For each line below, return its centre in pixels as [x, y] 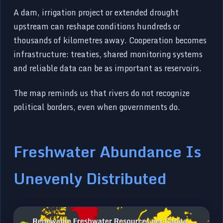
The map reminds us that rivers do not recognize [102, 93]
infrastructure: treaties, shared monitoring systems [108, 54]
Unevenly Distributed [90, 178]
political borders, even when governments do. [97, 107]
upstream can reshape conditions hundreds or [97, 26]
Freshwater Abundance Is [108, 151]
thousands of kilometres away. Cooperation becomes [110, 40]
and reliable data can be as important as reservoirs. [108, 68]
